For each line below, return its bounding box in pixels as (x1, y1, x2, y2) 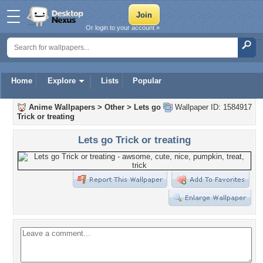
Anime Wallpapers (29, 103, 95, 112)
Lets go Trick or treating (78, 134, 191, 146)
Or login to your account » (86, 24, 160, 31)
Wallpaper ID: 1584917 (173, 103, 252, 112)
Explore (48, 76, 76, 85)
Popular (133, 76, 161, 85)
